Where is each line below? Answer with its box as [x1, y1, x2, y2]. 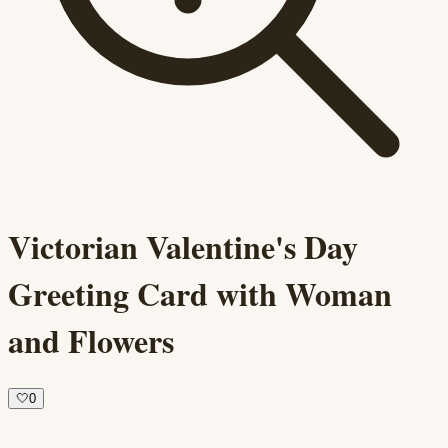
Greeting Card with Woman [8, 270, 392, 318]
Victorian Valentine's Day [8, 223, 358, 271]
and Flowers [8, 317, 174, 365]
